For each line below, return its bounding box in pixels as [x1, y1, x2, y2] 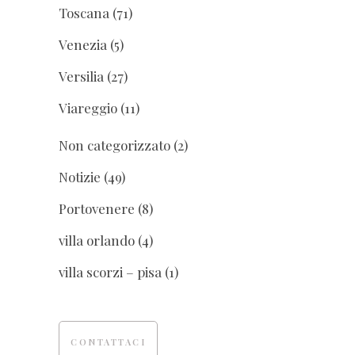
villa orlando [59, 231, 135, 250]
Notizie [59, 168, 101, 186]
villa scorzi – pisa [59, 263, 162, 281]
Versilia [59, 67, 104, 86]
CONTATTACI [71, 336, 146, 349]
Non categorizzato [59, 136, 170, 155]
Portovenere [59, 200, 135, 218]
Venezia [59, 36, 107, 54]
